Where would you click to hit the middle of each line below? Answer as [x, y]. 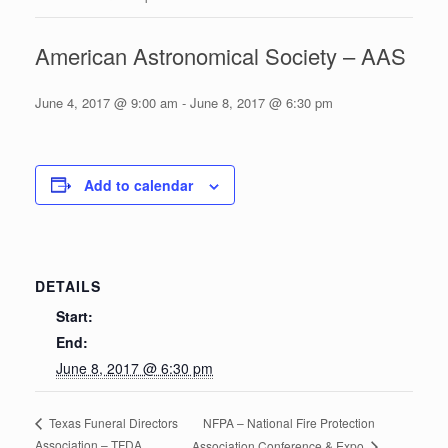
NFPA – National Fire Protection [288, 422]
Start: [74, 315]
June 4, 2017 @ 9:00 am [106, 102]
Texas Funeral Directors [112, 423]
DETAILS [68, 285]
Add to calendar [138, 184]
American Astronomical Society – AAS [220, 55]
